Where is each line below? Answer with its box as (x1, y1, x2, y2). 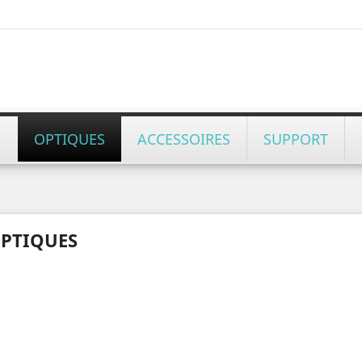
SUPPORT (263, 129, 328, 149)
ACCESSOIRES (137, 129, 230, 149)
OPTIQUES (33, 129, 105, 149)
